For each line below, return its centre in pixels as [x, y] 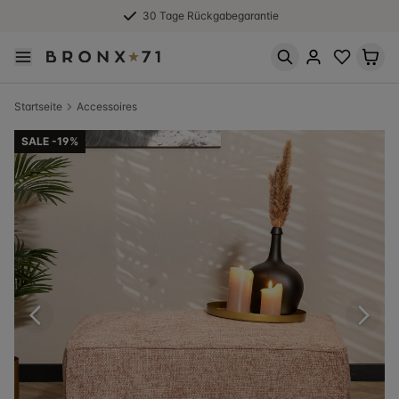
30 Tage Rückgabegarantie [210, 16]
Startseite [38, 106]
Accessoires [107, 106]
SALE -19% [50, 141]
